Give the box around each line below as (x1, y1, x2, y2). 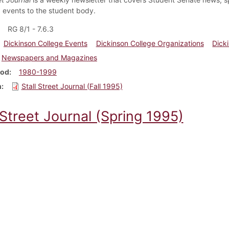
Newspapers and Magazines (1, 53, 97, 62)
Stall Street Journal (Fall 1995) (21, 81, 123, 90)
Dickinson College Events (3, 38, 87, 48)
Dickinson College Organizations (96, 38, 204, 48)
